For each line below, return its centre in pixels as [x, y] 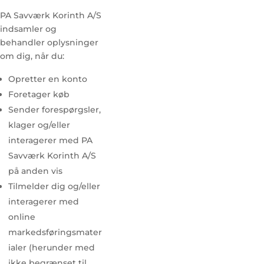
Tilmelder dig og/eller [54, 186]
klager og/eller [39, 125]
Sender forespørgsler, [55, 110]
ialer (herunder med [52, 247]
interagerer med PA [50, 140]
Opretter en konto [48, 79]
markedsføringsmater [55, 232]
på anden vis [35, 171]
